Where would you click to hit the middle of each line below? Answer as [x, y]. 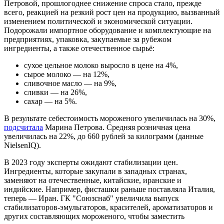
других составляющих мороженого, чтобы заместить [94, 216]
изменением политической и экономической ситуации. [98, 21]
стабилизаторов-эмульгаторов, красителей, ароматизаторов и [108, 207]
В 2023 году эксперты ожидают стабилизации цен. [91, 162]
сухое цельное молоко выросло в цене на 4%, [101, 65]
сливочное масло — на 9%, [70, 83]
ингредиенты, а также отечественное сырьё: [79, 48]
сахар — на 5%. [50, 101]
